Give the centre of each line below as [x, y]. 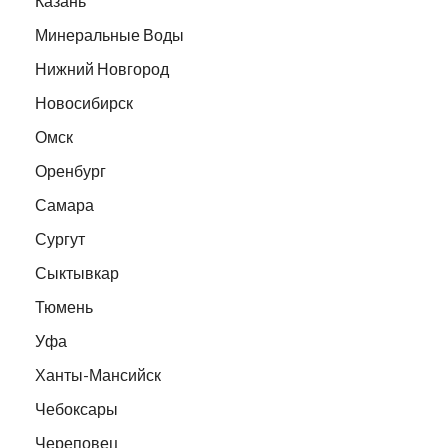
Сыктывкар [77, 273]
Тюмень [64, 307]
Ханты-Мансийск [98, 375]
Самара [64, 205]
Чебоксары [76, 409]
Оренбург [70, 171]
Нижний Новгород [102, 69]
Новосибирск [84, 103]
